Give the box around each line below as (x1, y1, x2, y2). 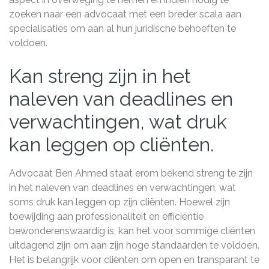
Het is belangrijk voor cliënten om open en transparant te (9, 254, 259, 265)
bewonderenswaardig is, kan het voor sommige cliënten (9, 225, 255, 237)
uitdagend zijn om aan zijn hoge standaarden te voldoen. (9, 240, 259, 251)
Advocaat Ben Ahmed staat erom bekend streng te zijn (9, 168, 253, 179)
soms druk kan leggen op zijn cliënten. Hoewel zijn (9, 196, 230, 208)
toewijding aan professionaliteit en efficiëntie (9, 211, 204, 222)
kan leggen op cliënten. (9, 133, 214, 156)
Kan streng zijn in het (9, 65, 191, 87)
